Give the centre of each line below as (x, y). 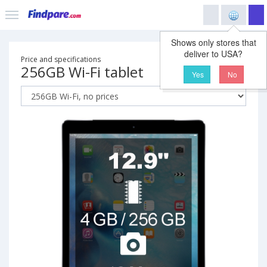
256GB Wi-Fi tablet (82, 72)
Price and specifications (61, 59)
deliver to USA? (213, 54)
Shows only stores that (213, 42)
